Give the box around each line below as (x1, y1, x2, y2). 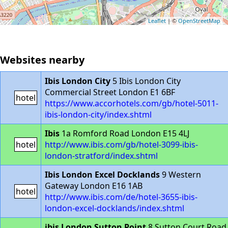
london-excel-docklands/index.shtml (45, 203, 184, 214)
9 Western (160, 169, 201, 180)
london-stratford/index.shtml (45, 150, 158, 161)
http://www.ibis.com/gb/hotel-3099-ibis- (45, 139, 198, 150)
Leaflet (148, 17, 166, 24)
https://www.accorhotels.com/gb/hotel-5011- (45, 98, 218, 109)
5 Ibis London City (110, 75, 181, 87)
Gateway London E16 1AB (45, 180, 142, 191)
